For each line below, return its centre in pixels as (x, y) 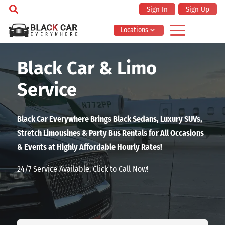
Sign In (157, 9)
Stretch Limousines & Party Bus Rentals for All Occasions (110, 133)
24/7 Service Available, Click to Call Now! (83, 169)
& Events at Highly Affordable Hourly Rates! (90, 147)
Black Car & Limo (87, 68)
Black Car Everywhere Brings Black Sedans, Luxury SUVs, (110, 119)
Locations (134, 30)
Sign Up (198, 9)
